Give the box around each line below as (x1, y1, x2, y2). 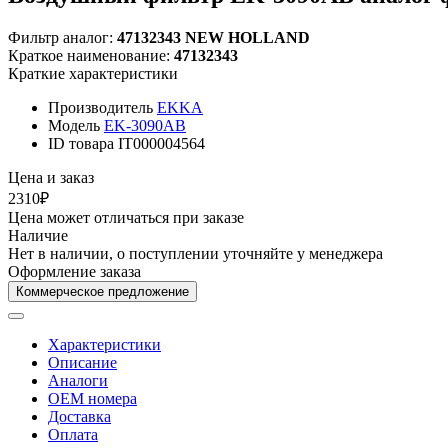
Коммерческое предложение (16, 283, 189, 299)
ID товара (48, 134, 114, 152)
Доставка (48, 407, 111, 425)
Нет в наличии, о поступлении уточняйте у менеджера (8, 244, 383, 262)
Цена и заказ (8, 168, 94, 186)
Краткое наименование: (8, 46, 174, 64)
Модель (48, 116, 100, 134)
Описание (48, 353, 117, 371)
